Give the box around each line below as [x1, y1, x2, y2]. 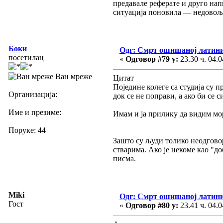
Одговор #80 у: [125, 201, 178, 210]
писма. [113, 154, 136, 163]
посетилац [8, 53, 44, 62]
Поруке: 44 [8, 125, 46, 134]
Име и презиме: [8, 108, 61, 116]
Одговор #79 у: [125, 54, 178, 63]
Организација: [8, 90, 57, 99]
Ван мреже [53, 72, 92, 81]
